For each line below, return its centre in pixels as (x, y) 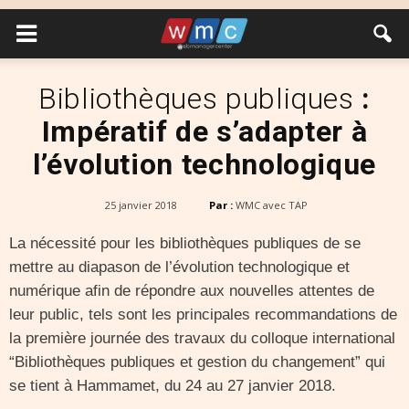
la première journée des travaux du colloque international (202, 338)
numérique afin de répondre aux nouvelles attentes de (192, 291)
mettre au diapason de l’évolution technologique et (179, 267)
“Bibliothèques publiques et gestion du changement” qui (197, 362)
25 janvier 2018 (141, 205)
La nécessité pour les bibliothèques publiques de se (185, 243)
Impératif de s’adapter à (204, 131)
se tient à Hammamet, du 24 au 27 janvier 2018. (173, 386)
